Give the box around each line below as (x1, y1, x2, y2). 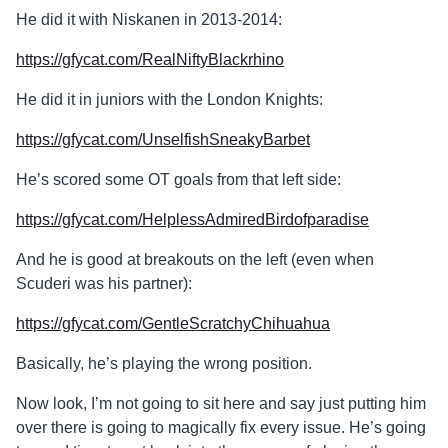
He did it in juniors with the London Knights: (16, 91, 323, 109)
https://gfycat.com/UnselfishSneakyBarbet (16, 131, 310, 149)
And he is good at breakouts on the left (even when (16, 251, 374, 269)
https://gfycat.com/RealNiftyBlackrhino (16, 51, 284, 69)
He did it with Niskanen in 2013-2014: (16, 11, 282, 29)
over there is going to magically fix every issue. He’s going (16, 419, 426, 437)
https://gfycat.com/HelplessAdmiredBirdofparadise (16, 211, 369, 229)
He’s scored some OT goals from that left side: (16, 171, 341, 189)
